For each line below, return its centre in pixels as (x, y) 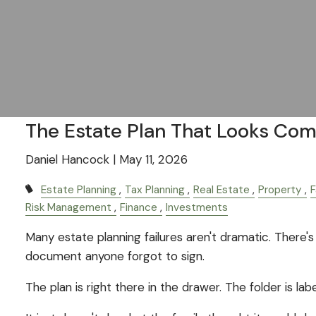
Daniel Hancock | (73, 159)
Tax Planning (155, 189)
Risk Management (69, 207)
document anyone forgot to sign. (115, 256)
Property (280, 189)
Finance (139, 207)
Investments (197, 207)
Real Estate (222, 189)
